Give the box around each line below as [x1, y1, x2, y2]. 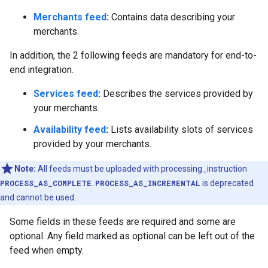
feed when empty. [10, 245, 84, 256]
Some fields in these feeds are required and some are [10, 216, 236, 227]
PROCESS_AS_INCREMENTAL [95, 178, 200, 188]
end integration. [10, 64, 74, 75]
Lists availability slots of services [108, 124, 253, 135]
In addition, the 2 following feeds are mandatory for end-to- [10, 50, 257, 61]
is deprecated [200, 178, 254, 188]
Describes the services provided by [100, 88, 253, 99]
